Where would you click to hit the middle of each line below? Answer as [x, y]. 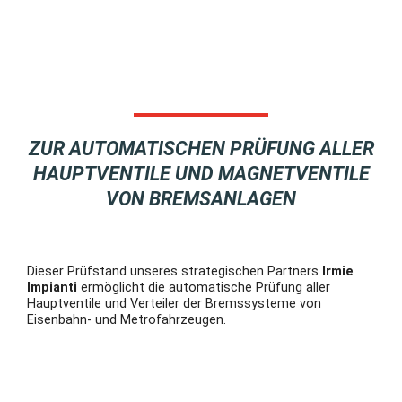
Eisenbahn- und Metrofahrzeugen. [127, 319]
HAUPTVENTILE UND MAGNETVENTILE [201, 173]
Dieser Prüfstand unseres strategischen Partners [175, 271]
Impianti [54, 287]
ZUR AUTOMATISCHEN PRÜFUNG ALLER [201, 148]
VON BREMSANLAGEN [201, 198]
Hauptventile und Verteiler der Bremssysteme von [174, 303]
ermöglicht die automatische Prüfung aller [205, 287]
